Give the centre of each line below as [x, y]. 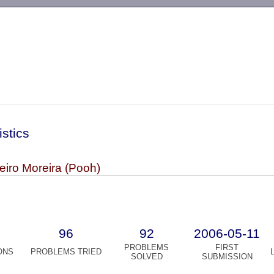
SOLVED [146, 257]
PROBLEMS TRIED [66, 252]
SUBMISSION [227, 257]
